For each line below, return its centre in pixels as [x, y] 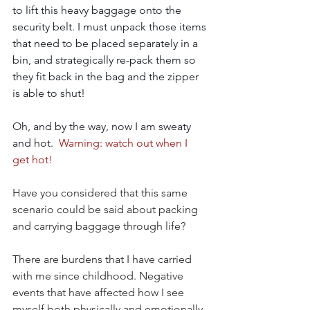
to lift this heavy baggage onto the [98, 10]
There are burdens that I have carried [103, 259]
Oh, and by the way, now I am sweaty [103, 126]
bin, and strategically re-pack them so [106, 60]
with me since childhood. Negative [99, 276]
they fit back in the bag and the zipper [107, 76]
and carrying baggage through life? [102, 226]
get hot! [33, 159]
